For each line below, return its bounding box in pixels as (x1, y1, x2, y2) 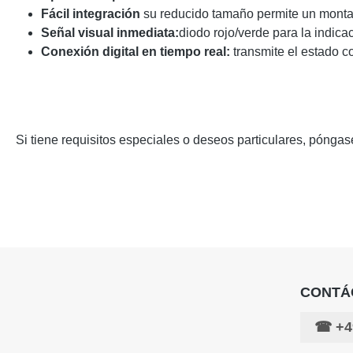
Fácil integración (41, 7, 143, 20)
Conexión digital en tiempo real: (41, 45, 230, 58)
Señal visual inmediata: (41, 26, 179, 39)
